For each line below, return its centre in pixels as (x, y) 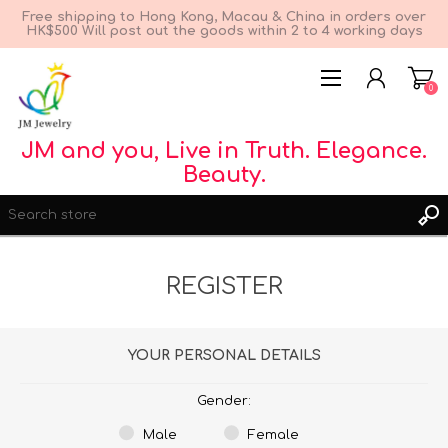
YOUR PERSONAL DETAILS (224, 355)
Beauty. (224, 175)
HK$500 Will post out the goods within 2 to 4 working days (224, 31)
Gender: (224, 401)
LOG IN (65, 361)
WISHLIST (75, 388)
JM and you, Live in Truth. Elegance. (224, 151)
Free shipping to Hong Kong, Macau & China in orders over (224, 17)
